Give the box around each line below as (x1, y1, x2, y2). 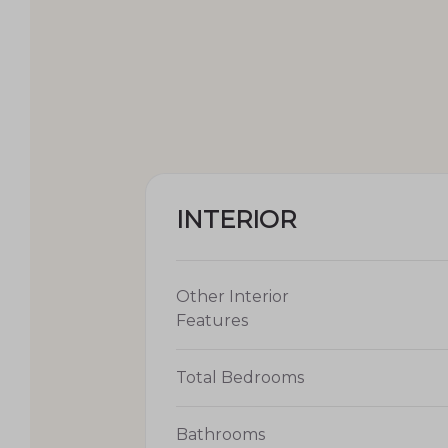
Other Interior (176, 286, 289, 306)
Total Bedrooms (176, 367, 304, 387)
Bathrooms (176, 424, 265, 444)
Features (176, 310, 248, 330)
